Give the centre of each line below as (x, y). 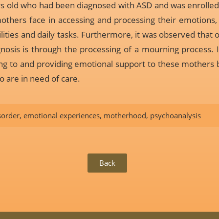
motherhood (125, 115)
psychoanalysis (175, 115)
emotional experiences (61, 115)
